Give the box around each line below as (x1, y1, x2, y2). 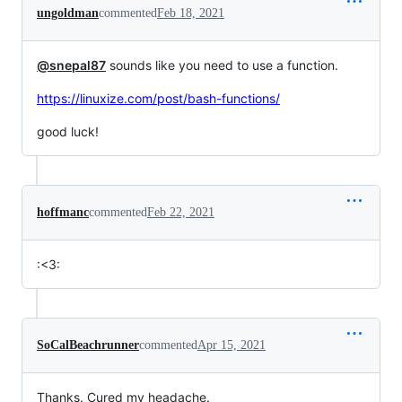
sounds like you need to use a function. (106, 57, 338, 73)
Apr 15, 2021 (197, 337, 266, 352)
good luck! (37, 123, 99, 139)
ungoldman (37, 5, 99, 20)
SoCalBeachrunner (37, 337, 139, 352)
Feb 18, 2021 (157, 5, 224, 20)
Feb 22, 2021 (147, 205, 214, 219)
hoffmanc (37, 205, 89, 219)
